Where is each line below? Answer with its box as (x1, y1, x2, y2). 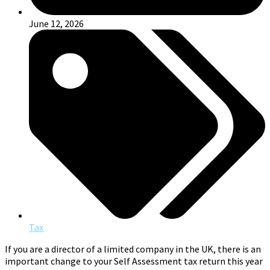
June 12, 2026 (29, 17, 84, 30)
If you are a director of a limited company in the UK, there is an (5, 242, 261, 255)
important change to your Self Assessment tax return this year (5, 254, 263, 267)
